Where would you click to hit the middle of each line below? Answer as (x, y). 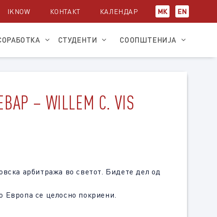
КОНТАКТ (65, 11)
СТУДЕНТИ (77, 40)
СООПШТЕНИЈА (148, 40)
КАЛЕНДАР (119, 11)
